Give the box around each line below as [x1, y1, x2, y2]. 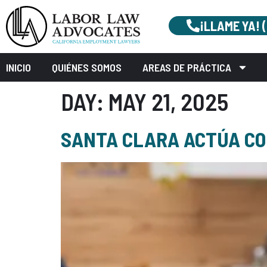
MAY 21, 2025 [108, 87, 228, 116]
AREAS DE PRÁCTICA [142, 61, 231, 74]
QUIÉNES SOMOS [52, 61, 122, 74]
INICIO [6, 61, 31, 74]
